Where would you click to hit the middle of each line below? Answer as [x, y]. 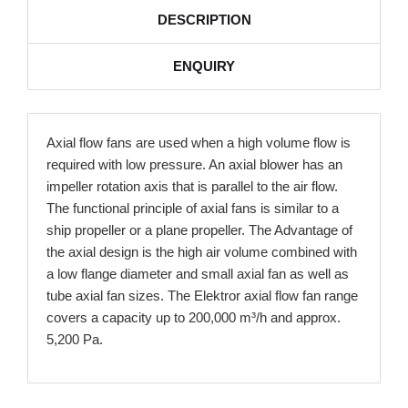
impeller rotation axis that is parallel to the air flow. [192, 186]
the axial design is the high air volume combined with [202, 251]
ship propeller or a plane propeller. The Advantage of [199, 229]
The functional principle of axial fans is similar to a [193, 208]
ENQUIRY [204, 66]
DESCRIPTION [204, 19]
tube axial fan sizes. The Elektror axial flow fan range [202, 295]
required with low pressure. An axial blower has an [194, 164]
